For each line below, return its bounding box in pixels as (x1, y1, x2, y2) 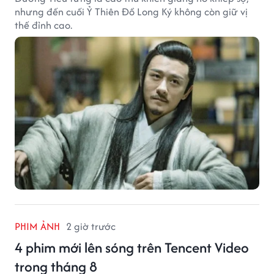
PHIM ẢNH (15, 219, 60, 234)
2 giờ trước (66, 219, 116, 234)
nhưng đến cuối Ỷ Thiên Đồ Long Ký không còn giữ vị (15, 4, 248, 20)
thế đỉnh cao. (15, 18, 72, 33)
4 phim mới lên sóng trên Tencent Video (15, 237, 249, 258)
